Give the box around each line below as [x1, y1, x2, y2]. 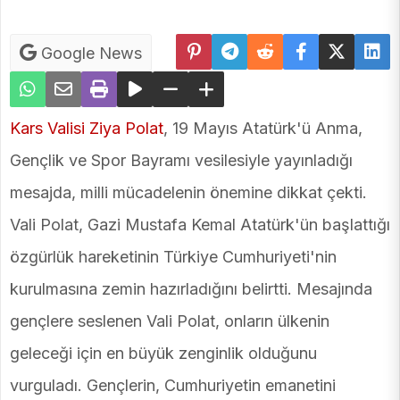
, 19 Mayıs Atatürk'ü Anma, [163, 119, 362, 138]
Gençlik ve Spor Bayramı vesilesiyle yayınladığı [10, 151, 353, 171]
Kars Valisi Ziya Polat [10, 119, 163, 138]
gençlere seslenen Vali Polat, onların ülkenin [10, 312, 329, 331]
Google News [37, 44, 142, 63]
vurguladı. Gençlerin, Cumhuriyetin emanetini [10, 376, 336, 396]
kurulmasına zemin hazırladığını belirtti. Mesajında [10, 279, 372, 299]
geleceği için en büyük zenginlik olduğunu [10, 344, 317, 363]
